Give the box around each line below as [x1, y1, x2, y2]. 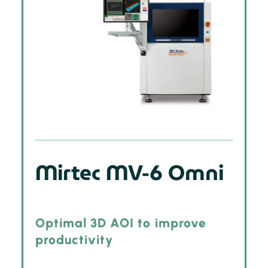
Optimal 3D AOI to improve [35, 215, 206, 231]
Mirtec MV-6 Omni [35, 156, 224, 190]
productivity [35, 232, 114, 248]
